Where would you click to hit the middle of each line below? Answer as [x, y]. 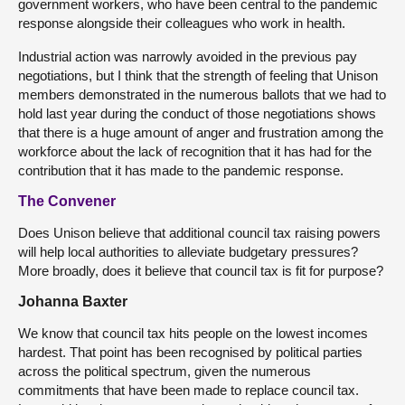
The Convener [67, 201]
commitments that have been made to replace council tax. [188, 390]
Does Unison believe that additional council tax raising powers [199, 233]
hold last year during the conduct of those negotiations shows [197, 113]
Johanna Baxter [73, 301]
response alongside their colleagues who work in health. [182, 23]
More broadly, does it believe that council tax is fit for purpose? [201, 271]
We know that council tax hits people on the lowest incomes [193, 333]
